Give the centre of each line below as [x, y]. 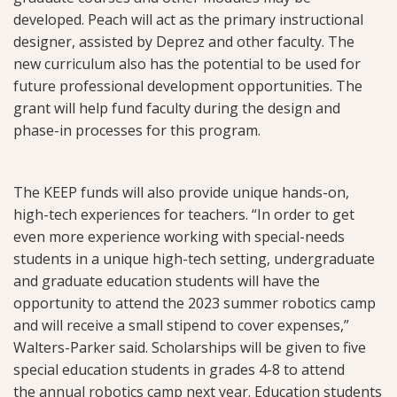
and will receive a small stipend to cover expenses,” [181, 326]
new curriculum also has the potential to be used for [187, 64]
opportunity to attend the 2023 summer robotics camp [195, 304]
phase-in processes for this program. [139, 131]
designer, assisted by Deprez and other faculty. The [184, 42]
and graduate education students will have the [167, 281]
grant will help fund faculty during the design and [177, 109]
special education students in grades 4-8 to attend [179, 370]
